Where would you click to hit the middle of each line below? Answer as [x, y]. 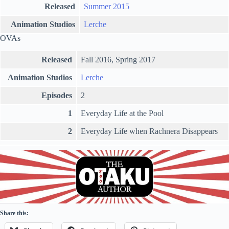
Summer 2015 [107, 7]
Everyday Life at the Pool [122, 113]
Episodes [57, 96]
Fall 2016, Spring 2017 [118, 60]
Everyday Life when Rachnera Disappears [149, 131]
